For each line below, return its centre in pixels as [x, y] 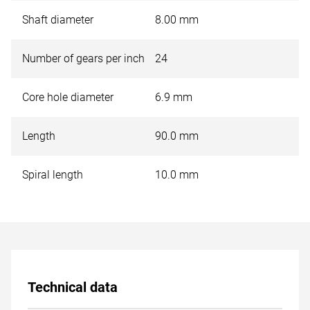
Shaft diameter [58, 20]
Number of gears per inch [83, 58]
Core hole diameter [68, 97]
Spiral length [53, 175]
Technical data [73, 287]
